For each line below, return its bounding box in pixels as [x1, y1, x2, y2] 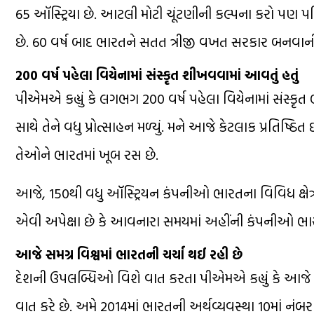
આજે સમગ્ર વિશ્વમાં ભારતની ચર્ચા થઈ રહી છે [15, 244, 243, 264]
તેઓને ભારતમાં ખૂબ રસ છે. [15, 143, 158, 165]
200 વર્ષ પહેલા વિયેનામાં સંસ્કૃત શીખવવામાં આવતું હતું [15, 64, 299, 85]
